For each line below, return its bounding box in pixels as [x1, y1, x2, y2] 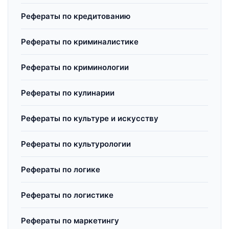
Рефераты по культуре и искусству [21, 113, 158, 123]
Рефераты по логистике [21, 190, 113, 200]
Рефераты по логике [21, 165, 100, 174]
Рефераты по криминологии [21, 62, 129, 72]
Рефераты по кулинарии [21, 88, 114, 98]
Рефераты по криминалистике [21, 37, 139, 47]
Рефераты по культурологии [21, 139, 131, 149]
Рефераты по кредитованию [21, 11, 130, 21]
